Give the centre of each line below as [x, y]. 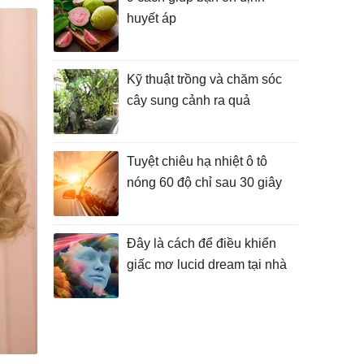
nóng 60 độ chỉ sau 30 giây [204, 182]
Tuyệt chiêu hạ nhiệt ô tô [197, 161]
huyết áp [152, 18]
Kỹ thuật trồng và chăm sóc [204, 79]
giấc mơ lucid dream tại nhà [207, 264]
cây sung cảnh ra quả [188, 100]
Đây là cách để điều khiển [201, 243]
